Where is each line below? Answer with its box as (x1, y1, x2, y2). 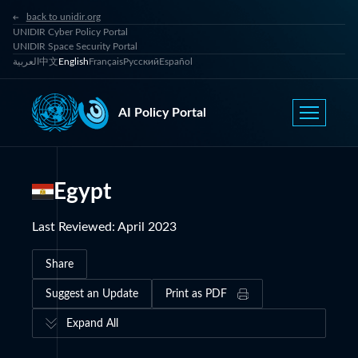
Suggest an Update (46, 288, 138, 300)
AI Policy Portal (118, 106, 206, 119)
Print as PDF (165, 288, 227, 300)
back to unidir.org (26, 12, 101, 22)
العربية (13, 57, 39, 66)
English (58, 57, 89, 66)
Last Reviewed (32, 221, 112, 233)
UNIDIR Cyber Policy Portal (13, 27, 128, 37)
